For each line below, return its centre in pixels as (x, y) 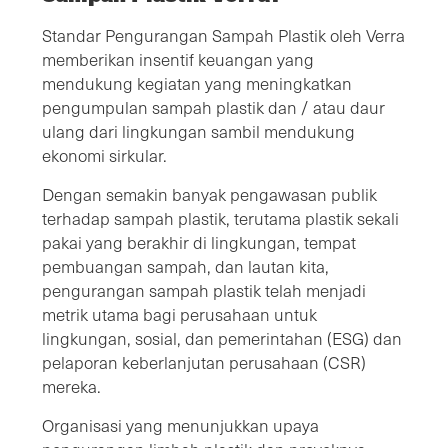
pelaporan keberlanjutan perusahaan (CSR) (204, 362)
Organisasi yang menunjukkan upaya (180, 425)
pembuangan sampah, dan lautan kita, (185, 266)
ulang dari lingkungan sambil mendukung (198, 131)
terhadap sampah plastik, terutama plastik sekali (220, 218)
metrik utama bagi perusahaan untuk (179, 314)
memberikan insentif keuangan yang (178, 59)
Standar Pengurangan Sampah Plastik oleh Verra (223, 35)
